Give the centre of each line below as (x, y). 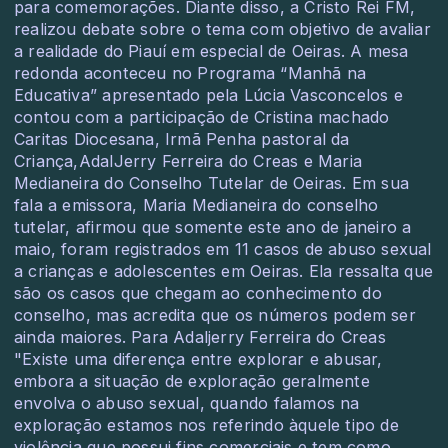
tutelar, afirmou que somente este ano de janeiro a (213, 227)
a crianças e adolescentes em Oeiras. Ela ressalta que (224, 271)
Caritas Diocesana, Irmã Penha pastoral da (182, 139)
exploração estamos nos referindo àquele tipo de (206, 425)
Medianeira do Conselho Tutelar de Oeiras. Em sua (212, 183)
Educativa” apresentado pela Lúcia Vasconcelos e (208, 95)
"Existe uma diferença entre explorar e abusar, (198, 359)
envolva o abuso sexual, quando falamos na (187, 403)
